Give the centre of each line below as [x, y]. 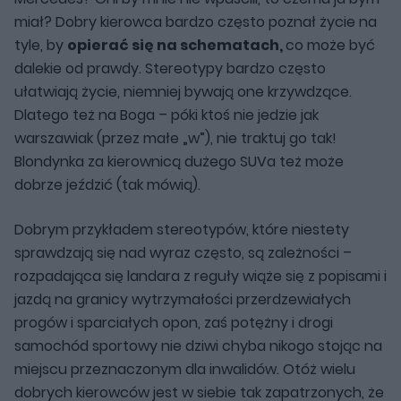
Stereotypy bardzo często [235, 68]
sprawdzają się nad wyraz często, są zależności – [183, 252]
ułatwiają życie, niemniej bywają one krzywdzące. [183, 91]
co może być [330, 45]
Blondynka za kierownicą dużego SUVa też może [179, 161]
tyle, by [41, 45]
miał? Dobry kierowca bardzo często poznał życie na [196, 21]
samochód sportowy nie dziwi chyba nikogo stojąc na [198, 346]
